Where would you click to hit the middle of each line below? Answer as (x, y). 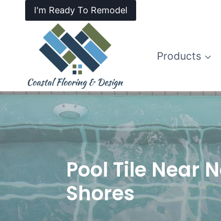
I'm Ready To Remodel (81, 10)
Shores (101, 193)
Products (179, 56)
